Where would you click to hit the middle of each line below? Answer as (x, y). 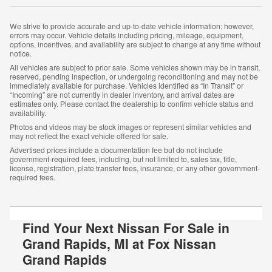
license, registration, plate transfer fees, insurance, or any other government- (135, 168)
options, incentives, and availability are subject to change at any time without (135, 44)
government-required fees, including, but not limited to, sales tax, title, (123, 158)
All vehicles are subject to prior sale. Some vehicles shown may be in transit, (135, 67)
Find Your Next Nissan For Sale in (126, 227)
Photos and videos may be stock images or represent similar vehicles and (131, 126)
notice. (21, 53)
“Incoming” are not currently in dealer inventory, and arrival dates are (122, 94)
